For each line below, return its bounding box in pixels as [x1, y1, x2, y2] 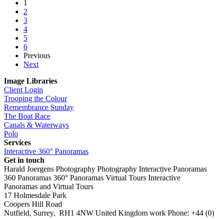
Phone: [168, 208, 191, 217]
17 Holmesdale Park [4, 191, 66, 199]
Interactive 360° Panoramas [4, 147, 88, 155]
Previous [23, 51, 50, 60]
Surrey [33, 208, 53, 217]
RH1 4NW [59, 208, 93, 217]
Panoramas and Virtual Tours [4, 182, 93, 191]
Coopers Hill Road [4, 199, 62, 208]
